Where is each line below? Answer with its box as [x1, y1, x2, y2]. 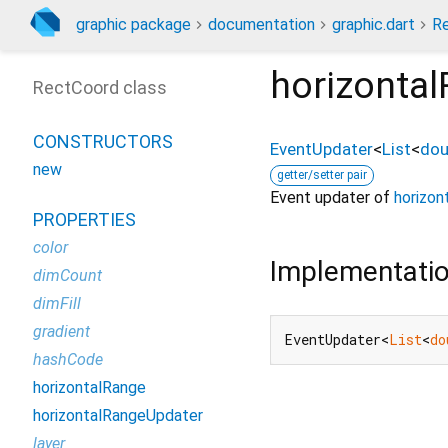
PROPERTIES [33, 209, 136, 230]
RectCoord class [33, 77, 167, 98]
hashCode [33, 350, 103, 369]
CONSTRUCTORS [33, 131, 173, 152]
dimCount [33, 266, 102, 285]
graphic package [76, 15, 191, 34]
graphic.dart [332, 15, 415, 34]
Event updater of [270, 187, 394, 207]
